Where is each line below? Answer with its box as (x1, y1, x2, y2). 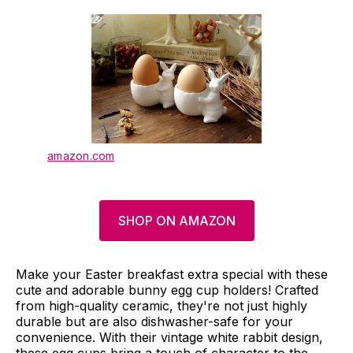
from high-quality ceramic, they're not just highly (16, 297, 307, 314)
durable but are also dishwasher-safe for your (16, 313, 293, 329)
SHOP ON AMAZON (117, 212, 236, 229)
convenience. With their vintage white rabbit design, (16, 329, 323, 345)
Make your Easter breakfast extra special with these (16, 266, 328, 282)
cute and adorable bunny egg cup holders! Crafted (16, 281, 318, 298)
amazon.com (47, 148, 115, 162)
